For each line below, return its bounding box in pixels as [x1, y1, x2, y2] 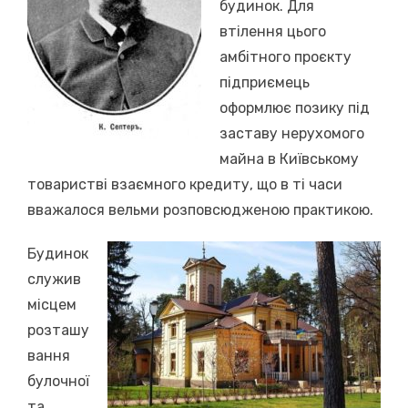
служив [27, 270, 81, 288]
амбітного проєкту [219, 47, 352, 66]
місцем [27, 295, 76, 313]
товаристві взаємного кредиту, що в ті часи [27, 175, 342, 193]
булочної [27, 372, 89, 390]
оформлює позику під [219, 98, 370, 117]
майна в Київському [219, 149, 359, 168]
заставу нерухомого [219, 124, 364, 142]
